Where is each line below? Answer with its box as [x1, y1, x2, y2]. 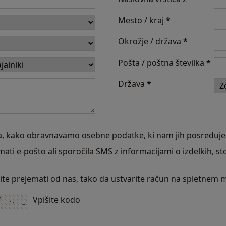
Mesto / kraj [118, 15, 166, 26]
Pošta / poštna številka [118, 57, 206, 68]
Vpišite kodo [33, 194, 80, 205]
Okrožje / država [118, 36, 183, 47]
